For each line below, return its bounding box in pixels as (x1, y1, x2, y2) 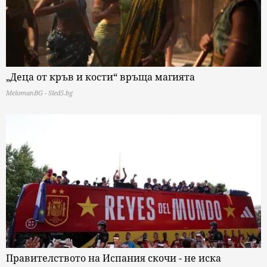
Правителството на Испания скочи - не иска (6, 251, 221, 265)
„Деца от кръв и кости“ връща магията (6, 70, 195, 83)
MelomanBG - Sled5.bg (6, 88, 73, 97)
